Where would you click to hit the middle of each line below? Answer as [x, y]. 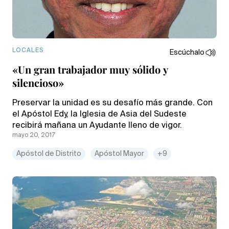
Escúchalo [187, 52]
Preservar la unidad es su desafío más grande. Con [112, 103]
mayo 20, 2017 [34, 135]
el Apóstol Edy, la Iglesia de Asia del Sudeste [99, 114]
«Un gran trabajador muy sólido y [90, 69]
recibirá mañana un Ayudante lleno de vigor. [97, 125]
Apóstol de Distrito [49, 154]
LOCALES [28, 50]
